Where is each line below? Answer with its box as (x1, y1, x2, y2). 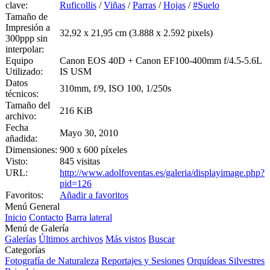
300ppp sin (5, 33, 48, 43)
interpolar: (5, 43, 44, 54)
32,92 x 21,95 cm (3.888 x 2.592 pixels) (60, 27, 213, 38)
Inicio (5, 212, 27, 222)
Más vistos (105, 233, 146, 244)
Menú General (5, 201, 60, 212)
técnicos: (5, 88, 39, 99)
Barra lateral (66, 212, 112, 222)
